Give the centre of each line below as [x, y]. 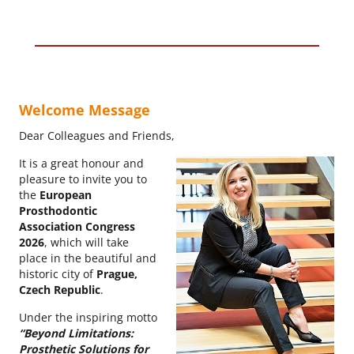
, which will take [87, 243]
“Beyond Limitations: [76, 333]
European [66, 195]
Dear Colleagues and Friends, [97, 136]
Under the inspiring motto [88, 318]
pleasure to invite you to [83, 179]
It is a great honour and [81, 164]
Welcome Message [85, 110]
